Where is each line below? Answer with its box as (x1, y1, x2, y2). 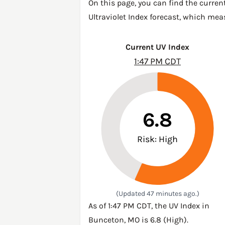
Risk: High (137, 134, 178, 145)
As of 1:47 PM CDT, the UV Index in (88, 201, 209, 210)
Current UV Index (126, 42, 189, 52)
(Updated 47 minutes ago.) (116, 189, 199, 198)
